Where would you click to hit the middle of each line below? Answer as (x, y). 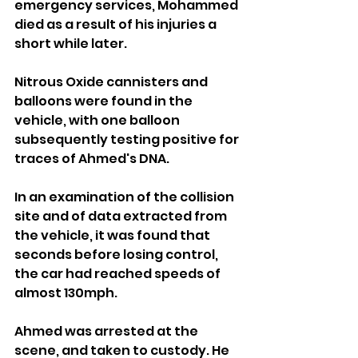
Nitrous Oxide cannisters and (112, 82)
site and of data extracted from (122, 216)
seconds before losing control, (117, 254)
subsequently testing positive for (128, 139)
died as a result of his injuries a (117, 24)
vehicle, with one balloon (98, 120)
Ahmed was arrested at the (107, 331)
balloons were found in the (105, 101)
